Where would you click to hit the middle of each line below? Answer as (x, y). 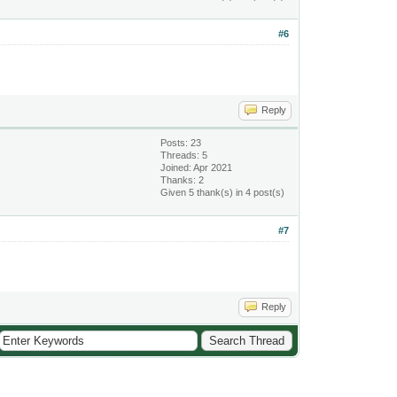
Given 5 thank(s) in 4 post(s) (223, 192)
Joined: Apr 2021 (197, 167)
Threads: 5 (184, 155)
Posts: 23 (181, 143)
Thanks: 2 (183, 180)
